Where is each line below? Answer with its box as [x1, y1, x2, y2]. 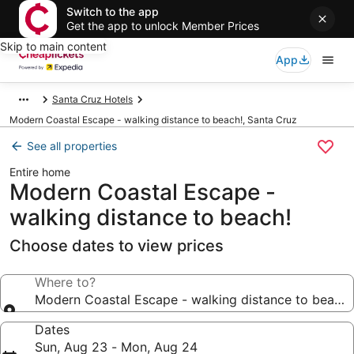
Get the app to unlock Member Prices [66, 19, 259, 32]
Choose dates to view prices [9, 236, 224, 255]
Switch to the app [66, 5, 159, 18]
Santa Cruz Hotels [52, 93, 133, 105]
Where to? [35, 274, 96, 290]
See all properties [27, 139, 117, 153]
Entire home [9, 165, 70, 179]
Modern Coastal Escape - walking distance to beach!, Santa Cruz [9, 114, 297, 126]
